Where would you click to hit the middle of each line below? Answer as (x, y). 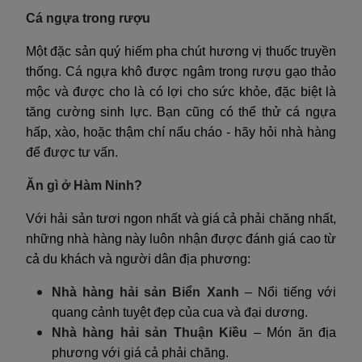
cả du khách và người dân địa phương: (138, 259)
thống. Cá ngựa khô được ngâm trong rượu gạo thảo (181, 71)
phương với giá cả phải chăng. (140, 352)
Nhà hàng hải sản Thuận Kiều (153, 332)
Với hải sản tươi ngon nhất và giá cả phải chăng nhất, (181, 218)
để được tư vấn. (72, 152)
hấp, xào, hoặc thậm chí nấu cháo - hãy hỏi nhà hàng (181, 132)
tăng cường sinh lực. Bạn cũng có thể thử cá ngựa (181, 112)
